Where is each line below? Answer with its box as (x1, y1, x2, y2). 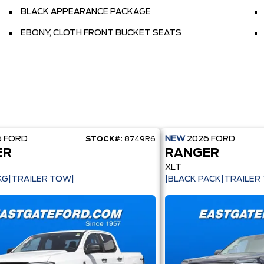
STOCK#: (85, 136, 123, 143)
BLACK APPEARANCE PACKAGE (21, 8, 151, 16)
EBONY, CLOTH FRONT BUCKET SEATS (21, 29, 181, 37)
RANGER (165, 147, 219, 159)
